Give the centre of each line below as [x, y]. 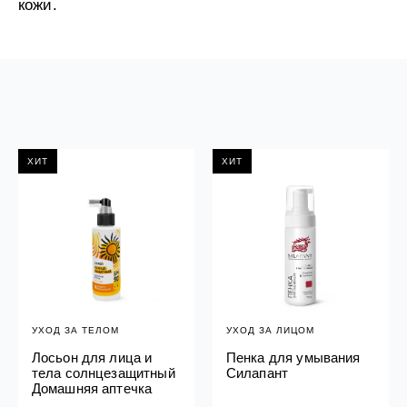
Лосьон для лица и [92, 358]
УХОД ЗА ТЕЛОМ [75, 331]
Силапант [257, 373]
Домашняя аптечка [92, 389]
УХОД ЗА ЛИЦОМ [270, 331]
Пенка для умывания [293, 358]
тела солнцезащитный [103, 373]
